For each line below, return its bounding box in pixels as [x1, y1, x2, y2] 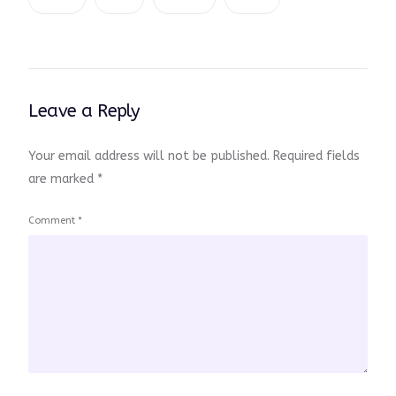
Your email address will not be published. [28, 148, 270, 164]
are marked [28, 171, 98, 187]
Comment [28, 215, 79, 227]
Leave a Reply [28, 101, 140, 122]
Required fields [273, 148, 361, 164]
